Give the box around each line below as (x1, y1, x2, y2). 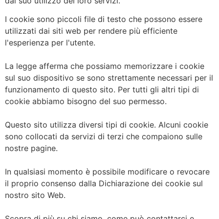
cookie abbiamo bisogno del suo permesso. (5, 96, 167, 107)
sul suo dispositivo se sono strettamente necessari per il (5, 73, 213, 83)
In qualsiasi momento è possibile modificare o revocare (5, 167, 210, 177)
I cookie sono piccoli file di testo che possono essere (5, 14, 202, 24)
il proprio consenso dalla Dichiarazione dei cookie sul (5, 178, 203, 189)
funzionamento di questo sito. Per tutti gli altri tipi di (5, 85, 199, 95)
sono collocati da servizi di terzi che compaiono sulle (5, 131, 202, 142)
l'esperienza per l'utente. (5, 38, 95, 48)
